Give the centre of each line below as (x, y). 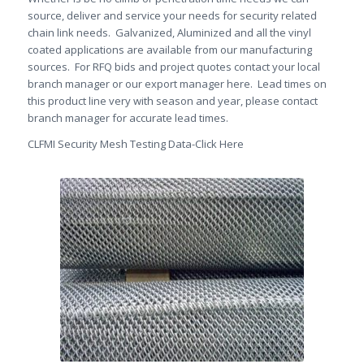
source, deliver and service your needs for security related (172, 16)
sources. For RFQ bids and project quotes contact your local (173, 67)
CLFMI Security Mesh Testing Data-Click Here (135, 144)
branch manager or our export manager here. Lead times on (177, 84)
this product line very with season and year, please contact (172, 101)
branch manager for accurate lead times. (128, 118)
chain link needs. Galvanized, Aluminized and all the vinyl (169, 33)
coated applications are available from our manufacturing (169, 50)
